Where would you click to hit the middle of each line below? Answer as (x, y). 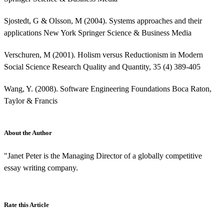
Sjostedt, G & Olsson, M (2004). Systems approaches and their (103, 20)
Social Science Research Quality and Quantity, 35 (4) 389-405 (102, 66)
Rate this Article (26, 204)
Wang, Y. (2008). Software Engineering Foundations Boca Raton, (108, 88)
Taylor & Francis (31, 100)
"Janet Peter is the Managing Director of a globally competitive (103, 155)
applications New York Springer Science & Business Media (98, 32)
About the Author (28, 132)
